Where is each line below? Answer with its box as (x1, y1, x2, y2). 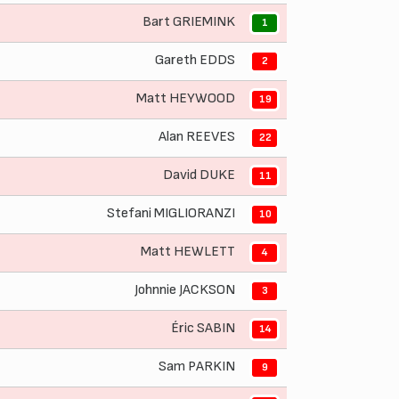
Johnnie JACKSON (134, 281, 235, 298)
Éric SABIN (171, 319, 235, 337)
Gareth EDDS (155, 51, 235, 69)
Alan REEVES (159, 127, 235, 145)
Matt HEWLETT (141, 242, 235, 260)
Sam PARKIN (159, 357, 235, 375)
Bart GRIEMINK (142, 12, 235, 30)
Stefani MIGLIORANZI (107, 204, 235, 222)
